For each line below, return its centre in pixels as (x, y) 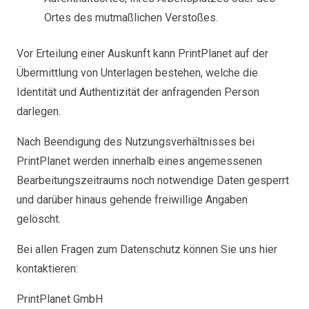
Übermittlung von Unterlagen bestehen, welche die (137, 73)
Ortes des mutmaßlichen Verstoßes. (131, 18)
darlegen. (39, 111)
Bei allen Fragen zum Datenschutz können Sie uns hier (147, 249)
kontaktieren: (47, 269)
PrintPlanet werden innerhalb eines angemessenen (139, 161)
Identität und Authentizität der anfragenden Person (138, 92)
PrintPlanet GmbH (60, 299)
